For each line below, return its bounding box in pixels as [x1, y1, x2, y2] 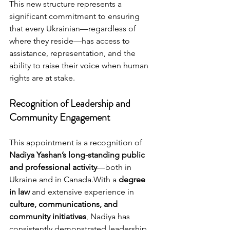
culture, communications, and [9, 199, 120, 209]
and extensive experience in [30, 187, 136, 197]
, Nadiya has [86, 212, 132, 222]
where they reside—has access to [9, 36, 132, 46]
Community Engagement [9, 110, 110, 125]
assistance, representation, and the [9, 48, 138, 59]
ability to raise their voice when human [9, 61, 150, 71]
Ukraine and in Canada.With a [9, 175, 119, 185]
